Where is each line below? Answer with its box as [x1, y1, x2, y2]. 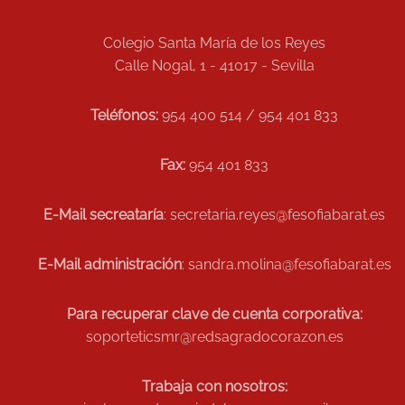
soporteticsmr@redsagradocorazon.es [85, 328, 344, 345]
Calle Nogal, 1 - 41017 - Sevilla [114, 57, 315, 74]
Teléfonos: [90, 107, 159, 124]
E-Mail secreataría [43, 206, 165, 223]
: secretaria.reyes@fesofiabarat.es [164, 206, 386, 223]
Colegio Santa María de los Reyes [103, 34, 326, 52]
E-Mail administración [37, 256, 182, 273]
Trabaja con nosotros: [141, 378, 287, 395]
